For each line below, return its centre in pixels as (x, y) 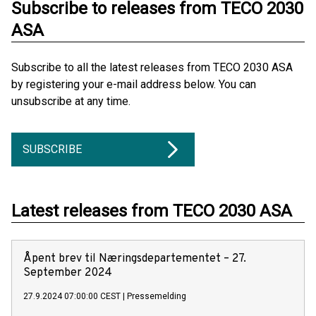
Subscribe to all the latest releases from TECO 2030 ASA (152, 68)
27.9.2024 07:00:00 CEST (72, 297)
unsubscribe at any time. (71, 102)
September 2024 (68, 273)
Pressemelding (157, 297)
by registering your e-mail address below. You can (134, 85)
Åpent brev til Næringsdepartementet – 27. (135, 259)
